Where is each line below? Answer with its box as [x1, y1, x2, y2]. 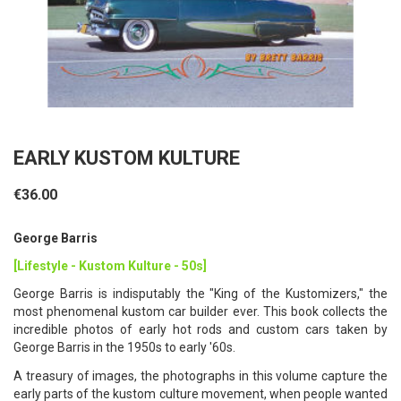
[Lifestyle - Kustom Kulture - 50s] [13, 259, 207, 274]
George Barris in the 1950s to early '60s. [13, 340, 235, 355]
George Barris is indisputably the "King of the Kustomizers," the [13, 286, 388, 302]
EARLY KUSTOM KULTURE [13, 147, 240, 169]
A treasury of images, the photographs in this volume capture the [13, 368, 388, 383]
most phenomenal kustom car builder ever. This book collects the [13, 304, 388, 320]
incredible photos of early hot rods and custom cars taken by [13, 322, 388, 337]
